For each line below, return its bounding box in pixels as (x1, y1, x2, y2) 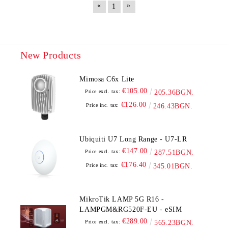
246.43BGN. (153, 102, 193, 110)
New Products (20, 49, 81, 61)
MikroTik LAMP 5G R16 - (79, 195, 164, 203)
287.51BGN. (154, 148, 194, 156)
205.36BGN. (154, 88, 194, 96)
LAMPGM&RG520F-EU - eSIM (79, 205, 182, 213)
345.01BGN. (153, 162, 193, 170)
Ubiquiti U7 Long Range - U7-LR (79, 135, 187, 143)
